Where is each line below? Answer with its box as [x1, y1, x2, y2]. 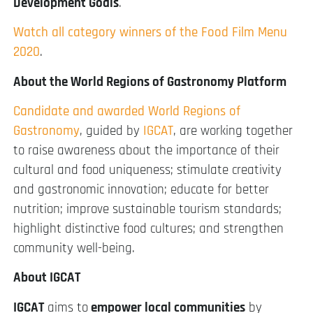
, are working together [173, 122, 293, 140]
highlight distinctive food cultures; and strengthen [13, 219, 284, 238]
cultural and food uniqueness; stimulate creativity [13, 161, 282, 179]
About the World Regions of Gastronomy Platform [13, 73, 298, 91]
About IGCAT [13, 269, 80, 287]
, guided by [80, 122, 143, 140]
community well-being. [13, 239, 135, 257]
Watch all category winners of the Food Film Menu [13, 24, 287, 42]
